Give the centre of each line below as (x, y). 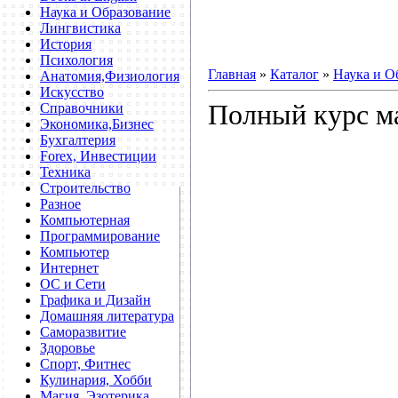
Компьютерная (85, 220)
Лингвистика (80, 28)
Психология (76, 60)
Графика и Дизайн (96, 300)
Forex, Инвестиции (98, 156)
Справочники (82, 108)
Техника (65, 172)
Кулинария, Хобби (96, 380)
